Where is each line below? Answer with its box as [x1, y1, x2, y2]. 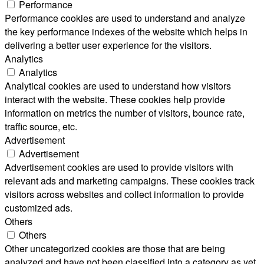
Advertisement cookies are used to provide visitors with [5, 160, 233, 174]
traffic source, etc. [5, 120, 77, 134]
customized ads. [5, 201, 72, 215]
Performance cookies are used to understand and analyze [5, 11, 245, 25]
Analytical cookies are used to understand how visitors [5, 79, 231, 93]
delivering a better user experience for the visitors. [5, 38, 212, 52]
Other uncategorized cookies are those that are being [5, 242, 225, 256]
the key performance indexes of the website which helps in [5, 25, 247, 39]
